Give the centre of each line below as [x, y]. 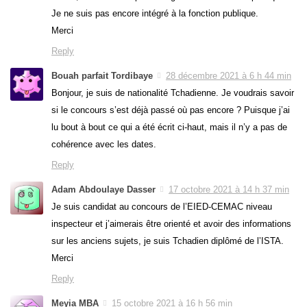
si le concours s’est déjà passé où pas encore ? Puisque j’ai [171, 110]
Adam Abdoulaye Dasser [103, 190]
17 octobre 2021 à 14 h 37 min [229, 190]
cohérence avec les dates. [104, 145]
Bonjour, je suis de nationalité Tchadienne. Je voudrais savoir [173, 93]
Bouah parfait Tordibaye [102, 76]
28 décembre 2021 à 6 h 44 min [229, 76]
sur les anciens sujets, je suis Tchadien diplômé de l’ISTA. [168, 241]
